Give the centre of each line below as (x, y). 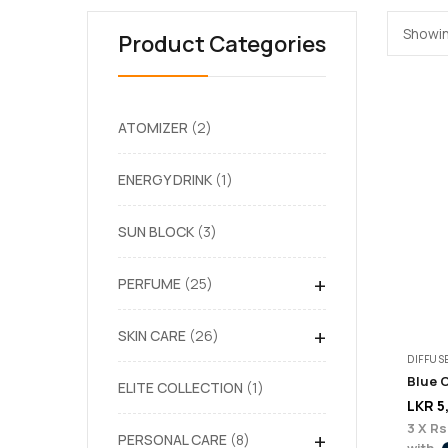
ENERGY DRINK (165, 179)
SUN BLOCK (156, 231)
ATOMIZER (153, 127)
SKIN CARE (152, 335)
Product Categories (222, 44)
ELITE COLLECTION (180, 387)
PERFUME (149, 283)
